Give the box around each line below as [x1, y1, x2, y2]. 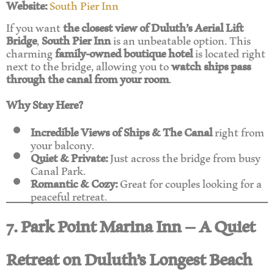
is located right [193, 37, 265, 67]
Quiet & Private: [31, 142, 108, 171]
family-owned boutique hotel [55, 37, 193, 67]
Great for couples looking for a [117, 168, 262, 197]
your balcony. [31, 129, 94, 158]
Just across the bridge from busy [108, 142, 261, 171]
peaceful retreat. [31, 180, 107, 210]
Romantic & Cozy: [31, 168, 117, 197]
